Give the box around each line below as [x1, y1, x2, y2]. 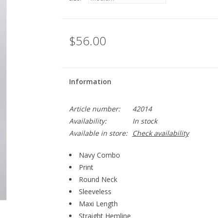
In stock [132, 116, 157, 126]
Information [69, 77, 111, 86]
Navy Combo [78, 150, 120, 160]
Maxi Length [78, 199, 118, 208]
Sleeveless [78, 187, 111, 196]
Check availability [132, 128, 189, 138]
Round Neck [78, 175, 119, 184]
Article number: [69, 104, 120, 113]
